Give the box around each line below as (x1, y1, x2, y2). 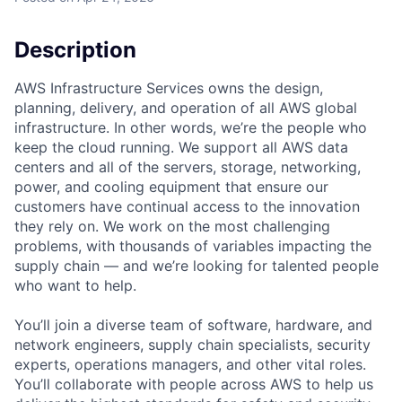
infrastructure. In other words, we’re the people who (14, 118, 367, 137)
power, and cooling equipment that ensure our (14, 178, 328, 197)
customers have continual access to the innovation (14, 197, 360, 216)
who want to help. (14, 276, 136, 295)
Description (14, 37, 136, 64)
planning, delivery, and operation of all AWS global (14, 99, 357, 118)
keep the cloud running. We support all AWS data (14, 138, 348, 157)
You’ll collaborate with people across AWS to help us (14, 375, 373, 394)
